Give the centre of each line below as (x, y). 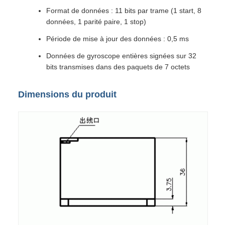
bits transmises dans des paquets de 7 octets (118, 67)
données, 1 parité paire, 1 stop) (96, 22)
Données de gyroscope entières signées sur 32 (121, 56)
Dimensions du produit (67, 94)
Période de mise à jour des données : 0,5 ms (118, 39)
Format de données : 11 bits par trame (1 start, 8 (124, 11)
